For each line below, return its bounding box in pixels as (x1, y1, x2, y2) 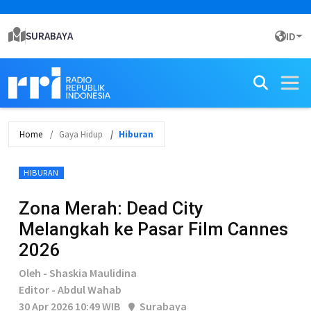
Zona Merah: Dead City (19, 198, 203, 219)
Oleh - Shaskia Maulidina (19, 266, 137, 280)
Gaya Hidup (59, 128, 103, 140)
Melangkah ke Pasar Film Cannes (19, 219, 288, 239)
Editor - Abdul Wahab (19, 283, 121, 296)
